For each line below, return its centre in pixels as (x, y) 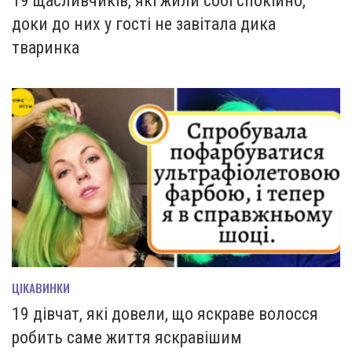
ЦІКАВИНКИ (41, 287)
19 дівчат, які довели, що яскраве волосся (165, 313)
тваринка (46, 47)
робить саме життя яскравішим (127, 337)
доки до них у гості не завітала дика (144, 24)
